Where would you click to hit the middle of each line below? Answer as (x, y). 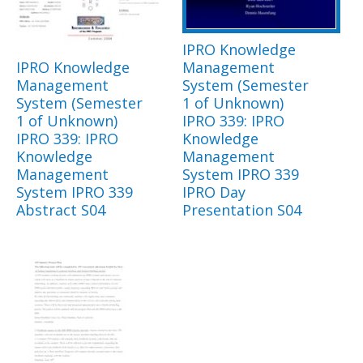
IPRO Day (214, 192)
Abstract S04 (61, 209)
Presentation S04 (242, 209)
